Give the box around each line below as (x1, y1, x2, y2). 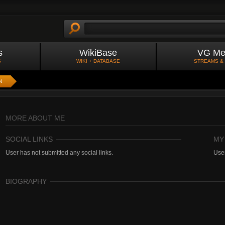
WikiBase (79, 48, 117, 58)
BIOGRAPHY (6, 177, 47, 185)
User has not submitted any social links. (6, 149, 113, 156)
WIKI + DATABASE (76, 58, 120, 64)
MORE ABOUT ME (6, 114, 65, 122)
